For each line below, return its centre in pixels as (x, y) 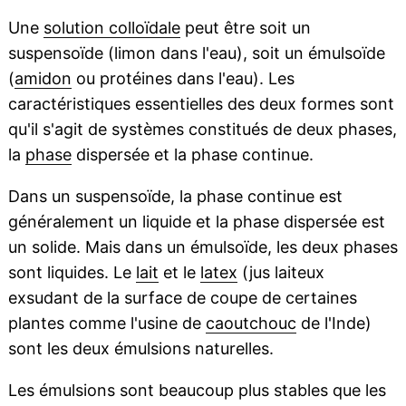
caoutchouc (251, 324)
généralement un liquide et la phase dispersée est (196, 222)
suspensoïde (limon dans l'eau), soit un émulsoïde (196, 53)
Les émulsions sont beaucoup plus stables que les (197, 391)
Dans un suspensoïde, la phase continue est (175, 197)
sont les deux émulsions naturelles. (140, 349)
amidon (43, 79)
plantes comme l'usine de (106, 324)
